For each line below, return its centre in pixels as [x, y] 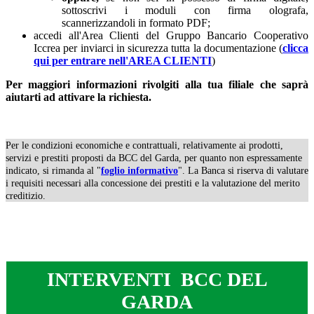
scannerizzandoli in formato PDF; [136, 23]
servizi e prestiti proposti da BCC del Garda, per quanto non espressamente [154, 158]
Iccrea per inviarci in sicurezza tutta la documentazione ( [158, 48]
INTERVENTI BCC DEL [157, 279]
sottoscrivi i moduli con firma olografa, [185, 10]
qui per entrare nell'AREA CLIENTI [123, 61]
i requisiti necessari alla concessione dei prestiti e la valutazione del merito [153, 183]
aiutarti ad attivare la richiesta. [78, 97]
